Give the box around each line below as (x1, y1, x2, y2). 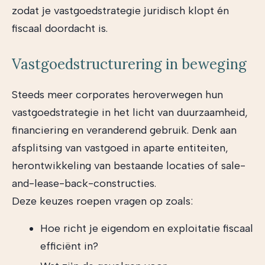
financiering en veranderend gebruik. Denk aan (12, 124, 237, 137)
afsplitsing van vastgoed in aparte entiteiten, (12, 141, 228, 154)
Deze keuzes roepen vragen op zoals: (12, 195, 193, 208)
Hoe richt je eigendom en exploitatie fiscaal (40, 222, 253, 235)
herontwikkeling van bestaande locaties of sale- (12, 159, 245, 172)
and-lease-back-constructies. (12, 177, 156, 190)
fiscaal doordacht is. (12, 22, 108, 35)
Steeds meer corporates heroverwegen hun (12, 88, 223, 101)
